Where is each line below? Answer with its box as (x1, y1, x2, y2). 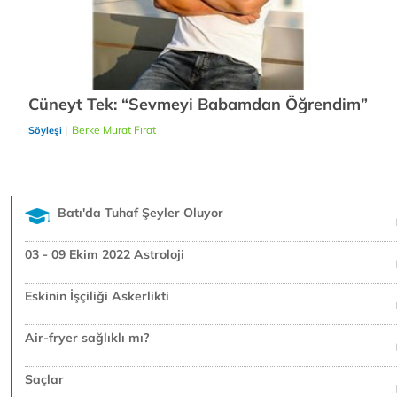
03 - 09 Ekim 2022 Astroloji (25, 246, 184, 263)
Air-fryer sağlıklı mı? (25, 330, 150, 346)
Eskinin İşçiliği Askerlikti (25, 288, 169, 305)
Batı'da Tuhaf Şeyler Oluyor (58, 205, 223, 222)
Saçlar (25, 371, 64, 388)
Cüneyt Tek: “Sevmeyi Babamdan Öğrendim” (28, 94, 368, 115)
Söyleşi (28, 124, 62, 137)
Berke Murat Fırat (72, 123, 156, 137)
